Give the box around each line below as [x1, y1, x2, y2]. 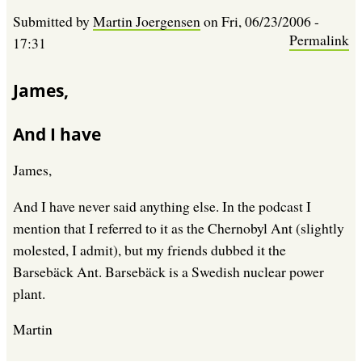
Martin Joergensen [93, 11, 200, 31]
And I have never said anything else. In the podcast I [13, 196, 311, 216]
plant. [13, 283, 45, 303]
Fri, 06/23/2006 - [221, 11, 319, 31]
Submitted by [13, 11, 93, 31]
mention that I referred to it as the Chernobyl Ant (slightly [13, 217, 344, 238]
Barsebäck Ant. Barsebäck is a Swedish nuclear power [13, 261, 324, 281]
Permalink [289, 30, 349, 50]
